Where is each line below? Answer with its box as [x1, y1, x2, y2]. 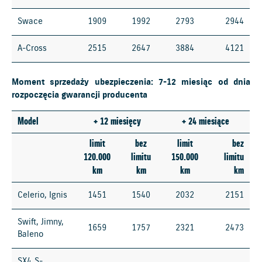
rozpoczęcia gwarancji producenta [12, 89, 148, 101]
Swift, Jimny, [18, 216, 64, 228]
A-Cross [18, 43, 47, 55]
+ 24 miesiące [181, 115, 229, 128]
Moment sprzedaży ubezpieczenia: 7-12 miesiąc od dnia [12, 76, 250, 88]
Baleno [18, 228, 44, 240]
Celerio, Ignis [18, 189, 68, 201]
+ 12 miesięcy [93, 115, 141, 128]
